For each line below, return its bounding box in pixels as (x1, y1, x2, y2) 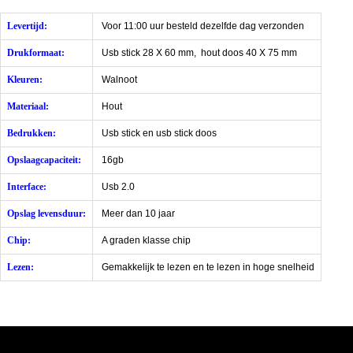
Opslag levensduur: (7, 208, 86, 220)
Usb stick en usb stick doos (99, 128, 217, 139)
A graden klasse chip (99, 235, 191, 247)
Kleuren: (7, 74, 43, 86)
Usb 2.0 (99, 181, 135, 193)
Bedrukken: (7, 128, 56, 139)
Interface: (7, 181, 46, 193)
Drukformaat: (7, 47, 65, 59)
